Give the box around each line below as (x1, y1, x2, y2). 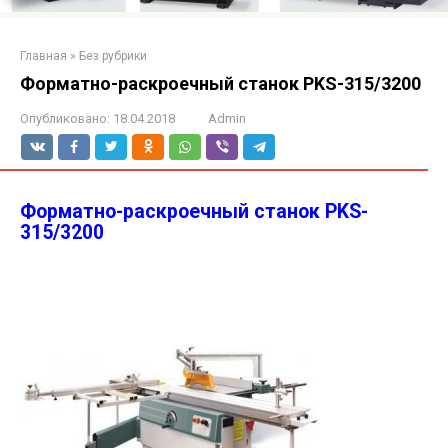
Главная (20, 49, 67, 64)
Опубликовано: (20, 111, 110, 127)
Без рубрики (79, 49, 147, 64)
